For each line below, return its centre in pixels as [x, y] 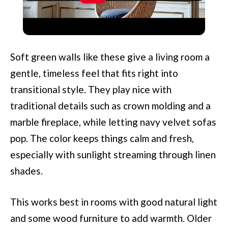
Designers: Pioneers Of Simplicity [99, 25]
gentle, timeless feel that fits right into [94, 73]
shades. [26, 170]
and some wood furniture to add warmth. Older [111, 218]
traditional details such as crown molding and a [110, 105]
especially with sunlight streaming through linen [113, 154]
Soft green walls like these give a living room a [110, 56]
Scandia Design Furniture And [91, 9]
